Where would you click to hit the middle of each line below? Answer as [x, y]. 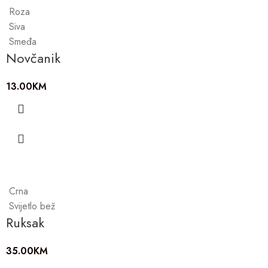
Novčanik [33, 58]
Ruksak [25, 223]
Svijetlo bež [32, 206]
